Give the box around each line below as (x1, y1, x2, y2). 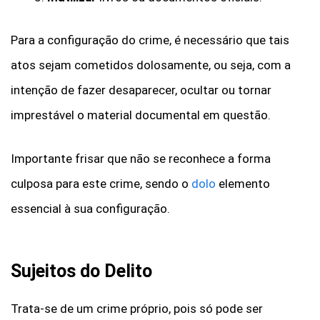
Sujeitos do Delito (11, 261, 152, 282)
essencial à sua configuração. (11, 201, 170, 216)
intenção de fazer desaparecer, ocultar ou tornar (11, 83, 271, 98)
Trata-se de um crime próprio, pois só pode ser (11, 301, 263, 316)
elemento (216, 176, 270, 191)
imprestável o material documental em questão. (11, 108, 271, 123)
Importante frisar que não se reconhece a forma (11, 151, 271, 166)
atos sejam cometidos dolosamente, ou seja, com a (11, 58, 291, 73)
